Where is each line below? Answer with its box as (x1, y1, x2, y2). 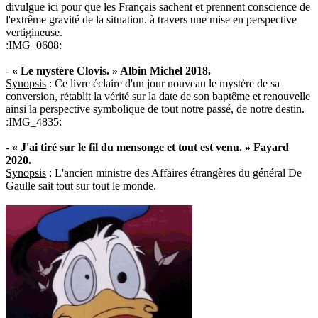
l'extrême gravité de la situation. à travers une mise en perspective (6, 13, 297, 26)
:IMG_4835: (6, 116, 62, 128)
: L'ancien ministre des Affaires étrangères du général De (46, 167, 302, 179)
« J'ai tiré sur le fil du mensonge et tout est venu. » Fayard (12, 141, 289, 153)
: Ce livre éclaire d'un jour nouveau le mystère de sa (46, 77, 280, 89)
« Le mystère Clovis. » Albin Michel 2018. (12, 65, 211, 77)
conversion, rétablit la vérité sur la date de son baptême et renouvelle (6, 90, 310, 102)
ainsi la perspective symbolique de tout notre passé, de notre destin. (6, 103, 305, 115)
